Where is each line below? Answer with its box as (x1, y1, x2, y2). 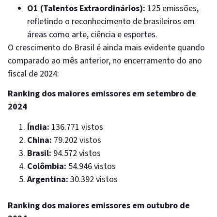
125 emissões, (145, 2, 199, 15)
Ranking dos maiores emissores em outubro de (8, 199, 190, 212)
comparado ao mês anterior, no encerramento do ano (8, 54, 202, 67)
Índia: (27, 121, 49, 133)
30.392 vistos (68, 173, 118, 186)
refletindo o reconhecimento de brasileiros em (27, 15, 195, 28)
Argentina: (27, 173, 68, 186)
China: (27, 134, 52, 146)
